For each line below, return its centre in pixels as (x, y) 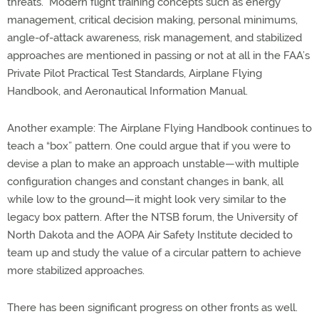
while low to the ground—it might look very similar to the (147, 199)
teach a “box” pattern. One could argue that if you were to (149, 146)
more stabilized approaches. (76, 271)
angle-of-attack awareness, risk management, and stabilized (155, 38)
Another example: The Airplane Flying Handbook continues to (159, 128)
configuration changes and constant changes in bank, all (145, 182)
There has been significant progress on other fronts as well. (152, 308)
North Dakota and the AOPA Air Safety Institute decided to (150, 235)
